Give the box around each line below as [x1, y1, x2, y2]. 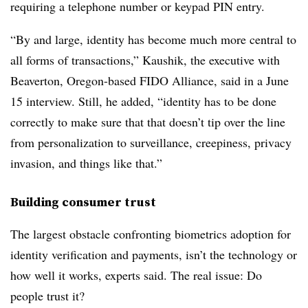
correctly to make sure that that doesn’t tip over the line [10, 113, 285, 131]
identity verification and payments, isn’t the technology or [10, 246, 297, 263]
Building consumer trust [10, 193, 156, 211]
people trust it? [10, 287, 85, 305]
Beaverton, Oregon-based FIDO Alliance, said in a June [10, 72, 289, 89]
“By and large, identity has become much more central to [10, 31, 296, 48]
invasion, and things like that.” [10, 155, 162, 172]
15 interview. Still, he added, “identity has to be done [10, 93, 276, 110]
